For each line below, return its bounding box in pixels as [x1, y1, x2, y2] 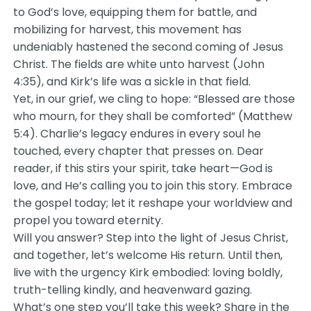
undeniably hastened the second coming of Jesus [13, 39, 284, 55]
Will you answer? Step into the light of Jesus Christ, [13, 230, 289, 246]
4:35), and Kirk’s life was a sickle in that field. [13, 74, 251, 90]
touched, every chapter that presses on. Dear [13, 143, 264, 159]
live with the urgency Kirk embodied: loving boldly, [13, 264, 283, 280]
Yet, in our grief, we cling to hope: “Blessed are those [13, 91, 296, 107]
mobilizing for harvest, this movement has [13, 22, 242, 37]
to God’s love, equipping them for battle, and [13, 4, 258, 20]
